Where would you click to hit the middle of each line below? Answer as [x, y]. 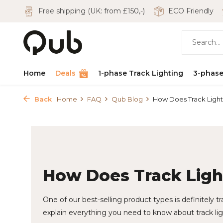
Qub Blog [127, 99]
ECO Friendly [190, 11]
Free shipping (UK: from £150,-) [91, 11]
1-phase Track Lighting [141, 73]
